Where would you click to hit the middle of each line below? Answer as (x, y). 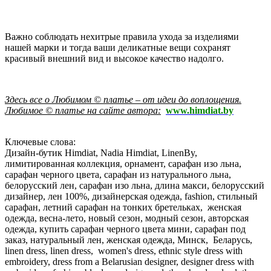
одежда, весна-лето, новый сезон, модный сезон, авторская (127, 218)
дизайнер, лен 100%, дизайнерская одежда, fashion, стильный (131, 196)
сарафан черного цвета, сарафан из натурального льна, (118, 174)
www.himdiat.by (200, 110)
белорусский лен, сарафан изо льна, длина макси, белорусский (135, 185)
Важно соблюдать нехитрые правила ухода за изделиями (122, 36)
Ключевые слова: (40, 142)
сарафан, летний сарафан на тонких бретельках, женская (123, 207)
